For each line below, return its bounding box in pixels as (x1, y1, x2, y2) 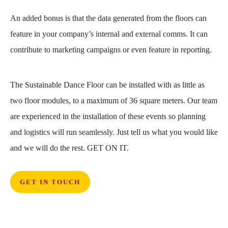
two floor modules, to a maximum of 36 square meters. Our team (10, 96, 217, 105)
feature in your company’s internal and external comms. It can (10, 29, 208, 38)
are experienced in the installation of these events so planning (10, 111, 206, 121)
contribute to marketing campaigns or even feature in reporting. (10, 45, 212, 54)
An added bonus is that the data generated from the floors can (10, 13, 207, 22)
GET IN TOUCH (20, 178, 80, 186)
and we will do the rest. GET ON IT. (10, 143, 129, 152)
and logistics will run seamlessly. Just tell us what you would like (10, 127, 218, 136)
